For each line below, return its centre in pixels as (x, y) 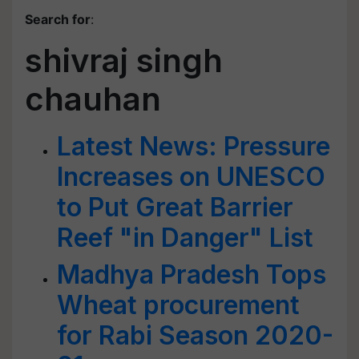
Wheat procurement (178, 305)
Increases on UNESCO (191, 177)
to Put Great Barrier (175, 207)
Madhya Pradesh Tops (192, 274)
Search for (58, 19)
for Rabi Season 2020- (195, 335)
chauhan (93, 99)
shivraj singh (124, 61)
